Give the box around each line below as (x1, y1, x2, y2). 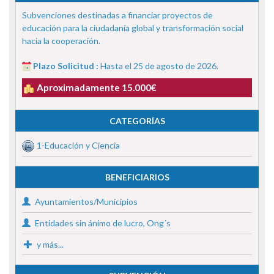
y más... (35, 239, 64, 250)
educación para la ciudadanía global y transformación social (22, 22, 243, 33)
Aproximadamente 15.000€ (37, 81, 157, 93)
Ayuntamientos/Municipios (33, 196, 138, 207)
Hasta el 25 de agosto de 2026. (100, 60, 218, 71)
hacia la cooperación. (22, 35, 100, 46)
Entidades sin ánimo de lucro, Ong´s (33, 217, 171, 228)
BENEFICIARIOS (105, 171, 169, 182)
